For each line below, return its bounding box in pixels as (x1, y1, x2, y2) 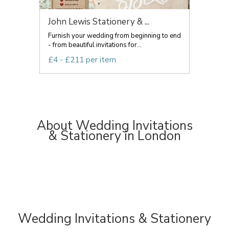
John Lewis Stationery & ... (48, 16, 149, 28)
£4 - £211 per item (48, 55, 116, 65)
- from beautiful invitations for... (48, 40, 142, 50)
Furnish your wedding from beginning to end (48, 31, 181, 40)
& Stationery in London (48, 127, 181, 145)
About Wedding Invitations (36, 117, 193, 134)
